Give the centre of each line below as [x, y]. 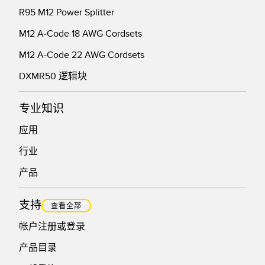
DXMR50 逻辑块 [53, 76]
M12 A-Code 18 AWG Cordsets [80, 33]
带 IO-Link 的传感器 [59, 43]
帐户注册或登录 [52, 226]
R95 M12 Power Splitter [67, 12]
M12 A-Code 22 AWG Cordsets [82, 55]
